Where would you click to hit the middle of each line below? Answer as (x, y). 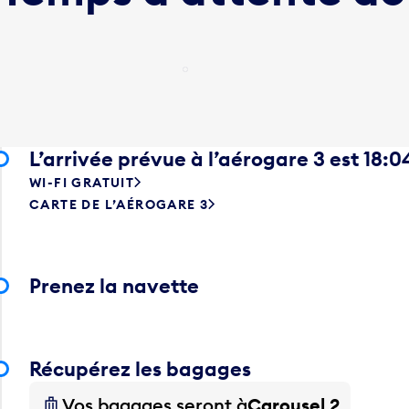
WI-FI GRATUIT (82, 182)
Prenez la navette (114, 285)
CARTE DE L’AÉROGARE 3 (119, 204)
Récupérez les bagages (140, 368)
